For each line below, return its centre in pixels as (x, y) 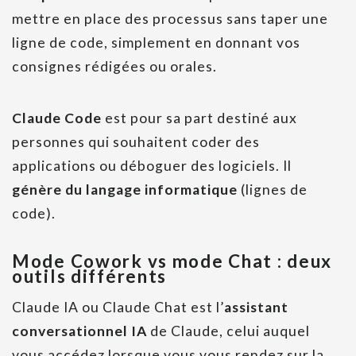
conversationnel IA (79, 331)
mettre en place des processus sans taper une (170, 19)
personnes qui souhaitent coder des (136, 142)
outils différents (90, 277)
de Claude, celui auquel (228, 331)
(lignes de (273, 190)
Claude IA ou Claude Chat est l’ (118, 308)
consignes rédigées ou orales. (114, 67)
